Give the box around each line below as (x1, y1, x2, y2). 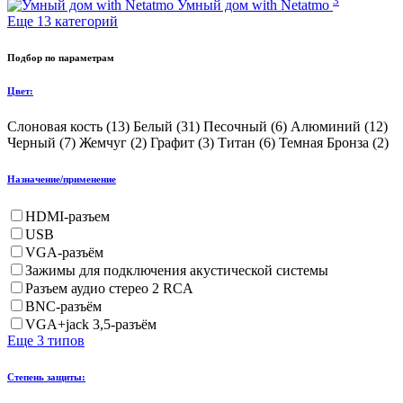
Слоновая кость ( (7, 118, 111, 134)
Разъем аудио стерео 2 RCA (25, 280, 193, 296)
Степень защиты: (7, 371, 85, 382)
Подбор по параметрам (7, 51, 114, 63)
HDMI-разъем (25, 208, 110, 224)
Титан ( (218, 134, 264, 150)
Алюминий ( (291, 118, 369, 134)
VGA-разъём (25, 244, 103, 260)
